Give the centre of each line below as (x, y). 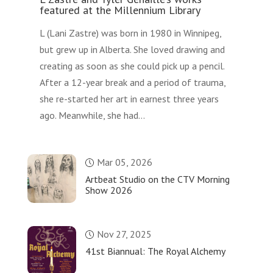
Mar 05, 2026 (124, 162)
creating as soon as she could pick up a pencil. (132, 66)
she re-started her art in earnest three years (129, 99)
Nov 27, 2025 (124, 234)
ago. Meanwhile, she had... (92, 115)
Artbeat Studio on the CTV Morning (157, 179)
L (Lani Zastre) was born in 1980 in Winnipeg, (130, 33)
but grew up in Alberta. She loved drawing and (132, 50)
